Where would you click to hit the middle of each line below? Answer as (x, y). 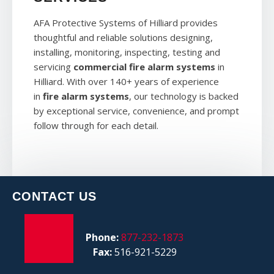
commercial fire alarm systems (144, 67)
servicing (54, 67)
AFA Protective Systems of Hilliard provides (126, 23)
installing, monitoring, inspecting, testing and (127, 52)
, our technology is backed (184, 96)
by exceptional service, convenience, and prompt (136, 111)
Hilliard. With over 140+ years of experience (126, 81)
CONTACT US (54, 196)
